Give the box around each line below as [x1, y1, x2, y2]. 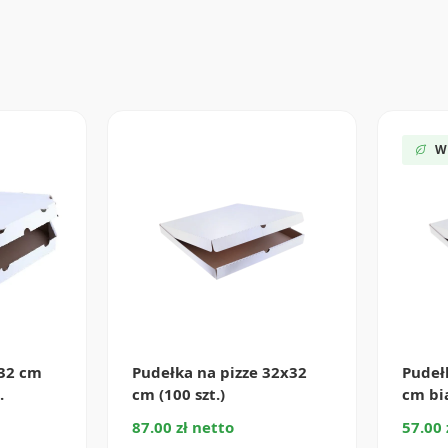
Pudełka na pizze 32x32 [132, 361, 308, 382]
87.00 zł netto [132, 416, 235, 437]
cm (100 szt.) [132, 383, 226, 404]
